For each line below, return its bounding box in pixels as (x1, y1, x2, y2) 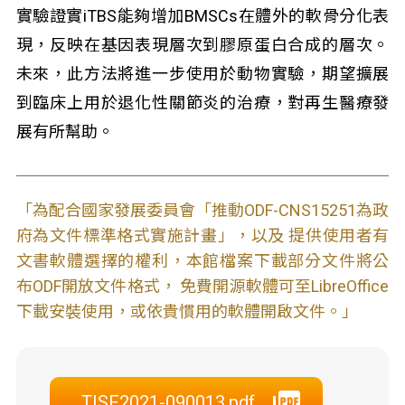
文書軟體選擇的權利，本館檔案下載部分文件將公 (15, 251, 390, 270)
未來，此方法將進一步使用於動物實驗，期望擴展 (15, 64, 390, 83)
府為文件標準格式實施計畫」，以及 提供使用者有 (15, 226, 390, 245)
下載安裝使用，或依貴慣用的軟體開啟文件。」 (15, 302, 358, 321)
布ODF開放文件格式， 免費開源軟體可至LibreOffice (15, 277, 390, 296)
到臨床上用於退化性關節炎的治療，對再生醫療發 (15, 93, 390, 112)
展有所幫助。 (15, 122, 114, 141)
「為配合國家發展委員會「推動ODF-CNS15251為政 (15, 201, 390, 220)
